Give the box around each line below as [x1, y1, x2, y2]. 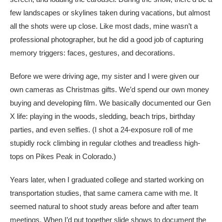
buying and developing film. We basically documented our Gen [10, 99, 211, 107]
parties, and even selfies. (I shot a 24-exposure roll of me [10, 125, 193, 134]
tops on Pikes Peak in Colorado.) [10, 152, 116, 161]
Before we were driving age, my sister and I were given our [10, 72, 199, 80]
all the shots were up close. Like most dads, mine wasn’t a [10, 22, 198, 30]
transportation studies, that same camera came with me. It [10, 189, 198, 197]
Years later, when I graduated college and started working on [10, 175, 204, 184]
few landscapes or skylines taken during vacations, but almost [10, 8, 210, 17]
